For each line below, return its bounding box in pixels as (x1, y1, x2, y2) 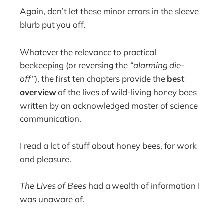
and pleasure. (20, 153, 72, 164)
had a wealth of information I (86, 180, 200, 191)
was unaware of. (20, 194, 85, 205)
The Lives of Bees (20, 180, 87, 191)
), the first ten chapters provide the (35, 73, 167, 84)
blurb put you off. (20, 19, 86, 30)
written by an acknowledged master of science (20, 100, 198, 111)
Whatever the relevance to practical (20, 46, 157, 57)
